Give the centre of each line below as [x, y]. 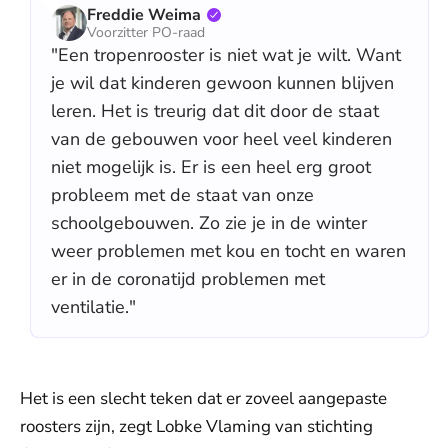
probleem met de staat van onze [182, 195]
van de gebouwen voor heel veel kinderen [221, 139]
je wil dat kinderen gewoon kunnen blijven [222, 83]
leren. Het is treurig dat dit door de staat [215, 111]
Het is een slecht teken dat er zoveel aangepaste [203, 398]
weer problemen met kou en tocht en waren [228, 251]
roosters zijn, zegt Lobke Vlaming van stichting [196, 426]
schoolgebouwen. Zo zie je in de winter [209, 223]
